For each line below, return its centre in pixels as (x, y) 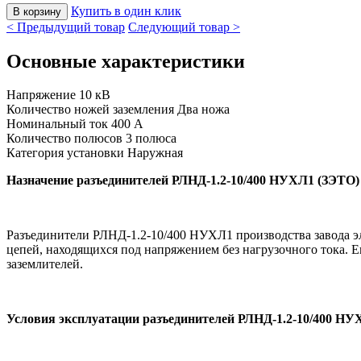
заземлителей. (45, 264)
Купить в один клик (126, 10)
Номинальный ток (59, 124)
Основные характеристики (126, 61)
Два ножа (203, 110)
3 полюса (151, 139)
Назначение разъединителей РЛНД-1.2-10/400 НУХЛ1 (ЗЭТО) (183, 180)
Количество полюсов (66, 139)
